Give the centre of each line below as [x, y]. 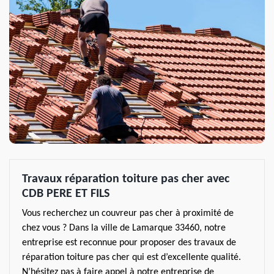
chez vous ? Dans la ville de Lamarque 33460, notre [124, 228]
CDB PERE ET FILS [66, 194]
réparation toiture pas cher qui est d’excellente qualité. [131, 257]
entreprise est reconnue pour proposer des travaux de [129, 243]
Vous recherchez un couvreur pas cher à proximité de [128, 213]
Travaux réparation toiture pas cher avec [126, 179]
